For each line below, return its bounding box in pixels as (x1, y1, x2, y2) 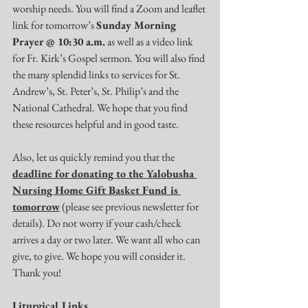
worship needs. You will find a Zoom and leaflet (12, 1, 208, 16)
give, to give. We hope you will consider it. (12, 249, 188, 263)
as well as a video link (105, 34, 195, 49)
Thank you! (12, 265, 61, 280)
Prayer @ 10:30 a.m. (12, 34, 105, 49)
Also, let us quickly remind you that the (12, 150, 177, 164)
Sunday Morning (96, 18, 179, 32)
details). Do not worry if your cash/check (12, 216, 184, 230)
